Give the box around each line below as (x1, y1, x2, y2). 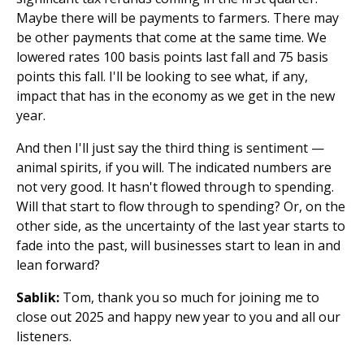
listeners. (16, 327, 71, 345)
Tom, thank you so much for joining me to (59, 288, 319, 306)
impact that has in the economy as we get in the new (16, 87, 335, 105)
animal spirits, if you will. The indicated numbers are (16, 158, 331, 176)
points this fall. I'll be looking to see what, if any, (16, 67, 308, 85)
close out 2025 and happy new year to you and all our (16, 308, 340, 326)
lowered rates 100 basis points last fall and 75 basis (16, 48, 328, 66)
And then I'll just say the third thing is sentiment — (16, 139, 324, 157)
